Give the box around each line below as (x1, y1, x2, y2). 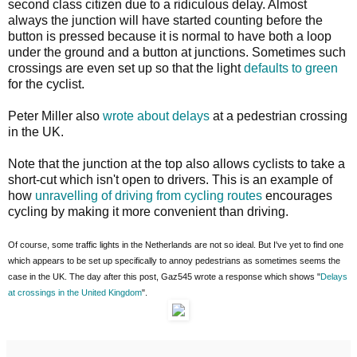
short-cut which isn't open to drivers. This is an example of (8, 172, 332, 186)
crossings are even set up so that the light (8, 61, 244, 75)
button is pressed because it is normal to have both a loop (8, 29, 331, 43)
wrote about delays (103, 108, 210, 123)
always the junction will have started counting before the (8, 13, 323, 27)
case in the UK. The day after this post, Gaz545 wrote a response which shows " (8, 271, 320, 281)
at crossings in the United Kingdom (8, 287, 142, 297)
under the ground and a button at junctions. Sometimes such (8, 45, 346, 59)
